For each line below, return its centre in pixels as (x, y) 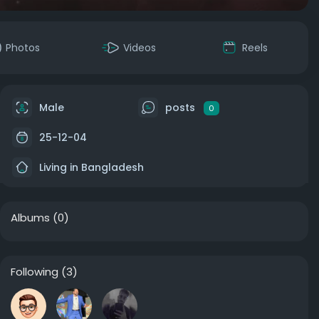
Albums (30, 218)
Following (35, 272)
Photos (23, 48)
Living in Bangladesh (90, 167)
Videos (140, 48)
